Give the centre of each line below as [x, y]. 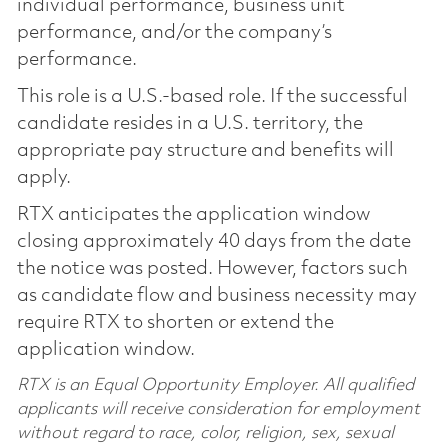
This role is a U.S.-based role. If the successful [212, 96]
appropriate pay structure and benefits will [205, 150]
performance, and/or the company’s [174, 32]
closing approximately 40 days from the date [213, 241]
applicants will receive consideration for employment [218, 409]
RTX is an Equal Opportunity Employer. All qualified [215, 385]
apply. [43, 177]
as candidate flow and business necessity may [216, 295]
